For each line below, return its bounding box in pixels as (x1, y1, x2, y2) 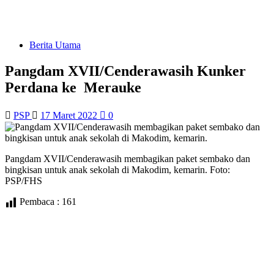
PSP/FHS (5, 175, 42, 186)
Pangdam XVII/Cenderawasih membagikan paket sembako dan (5, 153, 250, 164)
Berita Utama (29, 40, 81, 50)
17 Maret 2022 (40, 109, 100, 120)
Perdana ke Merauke (5, 79, 141, 95)
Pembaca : (20, 196, 59, 207)
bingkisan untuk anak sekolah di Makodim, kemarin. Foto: (5, 164, 230, 175)
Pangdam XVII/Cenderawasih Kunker (5, 62, 246, 79)
